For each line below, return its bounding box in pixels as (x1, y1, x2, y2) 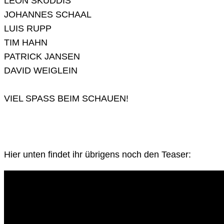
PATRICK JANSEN (4, 51, 80, 62)
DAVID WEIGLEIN (4, 65, 77, 76)
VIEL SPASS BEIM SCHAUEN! (4, 93, 128, 104)
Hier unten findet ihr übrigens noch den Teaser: (4, 149, 191, 160)
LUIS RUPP (4, 23, 51, 34)
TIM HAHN (4, 37, 47, 48)
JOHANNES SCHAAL (4, 9, 91, 20)
